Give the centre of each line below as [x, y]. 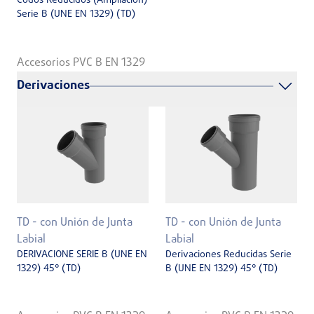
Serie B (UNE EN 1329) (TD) [76, 15]
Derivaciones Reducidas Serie [228, 254]
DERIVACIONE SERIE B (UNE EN [82, 254]
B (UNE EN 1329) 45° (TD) [221, 268]
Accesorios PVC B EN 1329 [81, 63]
